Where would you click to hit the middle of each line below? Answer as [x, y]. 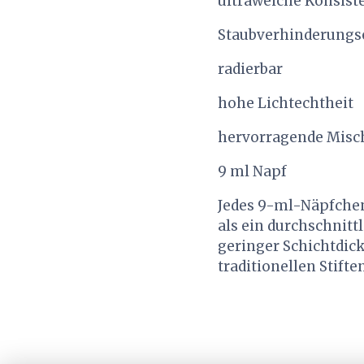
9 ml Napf [252, 172]
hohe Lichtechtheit [285, 104]
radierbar [250, 69]
